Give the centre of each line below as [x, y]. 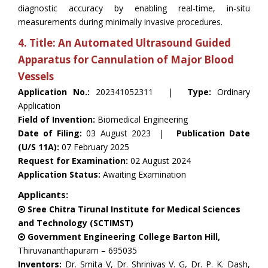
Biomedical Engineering [141, 119]
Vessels [36, 76]
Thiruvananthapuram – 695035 [77, 250]
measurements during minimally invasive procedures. [120, 22]
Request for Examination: [73, 161]
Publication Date [213, 133]
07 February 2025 [95, 147]
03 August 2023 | [129, 133]
